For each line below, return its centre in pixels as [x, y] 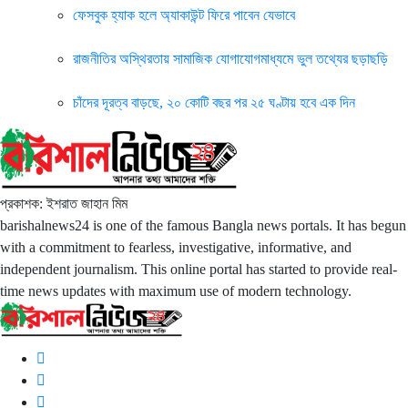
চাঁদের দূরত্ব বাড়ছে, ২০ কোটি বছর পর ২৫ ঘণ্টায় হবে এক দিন [214, 102]
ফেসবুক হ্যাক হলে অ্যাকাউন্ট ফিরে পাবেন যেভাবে [184, 15]
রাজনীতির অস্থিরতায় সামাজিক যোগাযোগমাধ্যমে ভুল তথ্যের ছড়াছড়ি [230, 59]
